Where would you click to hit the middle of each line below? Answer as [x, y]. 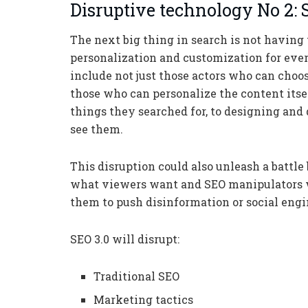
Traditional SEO [137, 276]
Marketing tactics [144, 299]
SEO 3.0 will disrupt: [125, 239]
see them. [97, 129]
